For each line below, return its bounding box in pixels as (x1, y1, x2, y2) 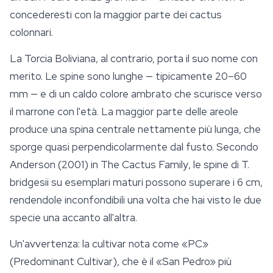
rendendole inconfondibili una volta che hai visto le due (10, 193, 261, 207)
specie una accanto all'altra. (10, 211, 137, 225)
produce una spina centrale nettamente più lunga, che (10, 122, 261, 136)
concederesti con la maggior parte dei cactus (10, 8, 222, 22)
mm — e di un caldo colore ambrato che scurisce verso (10, 87, 262, 101)
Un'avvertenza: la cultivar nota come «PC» (10, 237, 208, 251)
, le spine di (188, 158, 241, 172)
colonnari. (10, 26, 53, 40)
